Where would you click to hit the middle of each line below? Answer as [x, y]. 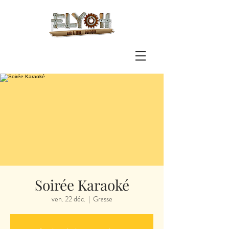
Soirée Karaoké [82, 185]
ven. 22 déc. [68, 199]
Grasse [102, 199]
